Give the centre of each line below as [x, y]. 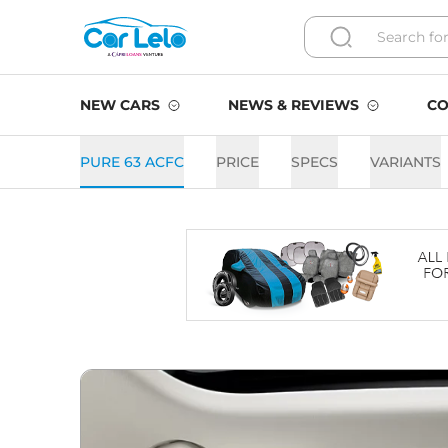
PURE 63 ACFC [132, 162]
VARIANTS [405, 162]
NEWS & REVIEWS [293, 105]
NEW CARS [120, 105]
